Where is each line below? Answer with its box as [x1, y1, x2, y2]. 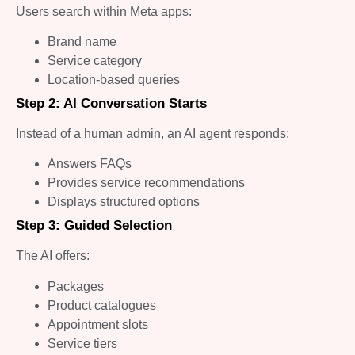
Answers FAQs [48, 157, 132, 171]
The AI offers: [16, 249, 90, 263]
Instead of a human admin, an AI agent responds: [16, 126, 289, 140]
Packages [48, 279, 104, 293]
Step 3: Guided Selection [16, 218, 172, 234]
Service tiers [48, 336, 117, 350]
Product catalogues [48, 298, 156, 312]
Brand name [48, 34, 116, 48]
